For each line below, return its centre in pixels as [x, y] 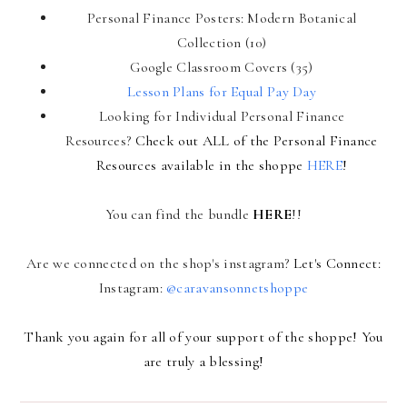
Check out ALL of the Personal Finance [256, 140]
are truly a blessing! [203, 361]
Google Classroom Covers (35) [222, 67]
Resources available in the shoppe [201, 165]
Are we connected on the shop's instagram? [160, 263]
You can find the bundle [179, 214]
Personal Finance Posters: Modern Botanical [222, 18]
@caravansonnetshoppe [238, 288]
